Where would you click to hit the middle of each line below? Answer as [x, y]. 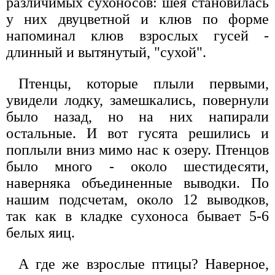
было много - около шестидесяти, [137, 167]
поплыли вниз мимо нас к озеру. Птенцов [137, 150]
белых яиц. [41, 233]
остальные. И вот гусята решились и [137, 134]
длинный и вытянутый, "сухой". [106, 52]
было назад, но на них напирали [137, 117]
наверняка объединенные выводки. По [137, 183]
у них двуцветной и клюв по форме [137, 19]
